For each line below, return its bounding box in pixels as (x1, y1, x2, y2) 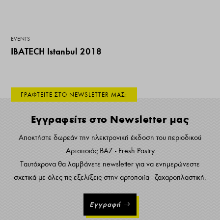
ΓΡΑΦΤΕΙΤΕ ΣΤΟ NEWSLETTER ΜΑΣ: (21, 91, 128, 99)
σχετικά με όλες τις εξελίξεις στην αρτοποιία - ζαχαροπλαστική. (14, 173, 206, 182)
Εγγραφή (89, 200, 121, 209)
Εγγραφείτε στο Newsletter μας (30, 113, 190, 126)
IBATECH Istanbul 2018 (11, 46, 102, 57)
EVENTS (11, 35, 30, 43)
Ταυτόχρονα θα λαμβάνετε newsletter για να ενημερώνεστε (20, 160, 200, 169)
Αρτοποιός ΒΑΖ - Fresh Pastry (65, 146, 155, 156)
